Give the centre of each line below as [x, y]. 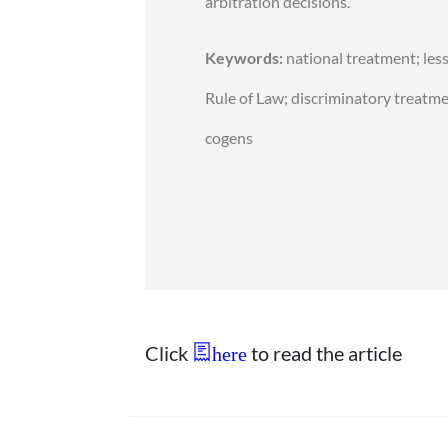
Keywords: [244, 57]
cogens [229, 137]
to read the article [324, 353]
